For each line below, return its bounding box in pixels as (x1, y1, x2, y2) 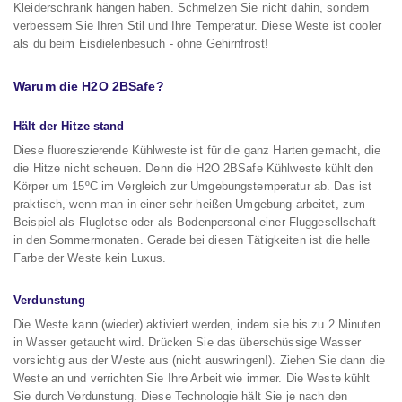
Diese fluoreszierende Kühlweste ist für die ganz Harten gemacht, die (13, 144, 380, 157)
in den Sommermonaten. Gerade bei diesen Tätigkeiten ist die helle (13, 233, 371, 247)
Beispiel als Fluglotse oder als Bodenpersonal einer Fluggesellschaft (13, 215, 376, 229)
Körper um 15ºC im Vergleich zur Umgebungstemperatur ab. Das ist (13, 179, 372, 193)
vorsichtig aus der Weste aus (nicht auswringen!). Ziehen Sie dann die (13, 354, 385, 367)
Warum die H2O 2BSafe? (13, 79, 164, 93)
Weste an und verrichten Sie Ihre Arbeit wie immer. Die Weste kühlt (13, 371, 371, 385)
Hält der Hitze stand (13, 119, 125, 133)
